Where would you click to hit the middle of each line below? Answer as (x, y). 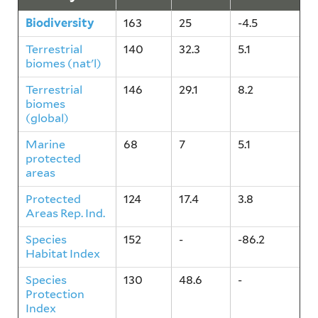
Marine (45, 145)
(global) (47, 119)
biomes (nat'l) (64, 64)
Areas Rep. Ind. (65, 214)
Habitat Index (63, 254)
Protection (55, 295)
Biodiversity (60, 23)
